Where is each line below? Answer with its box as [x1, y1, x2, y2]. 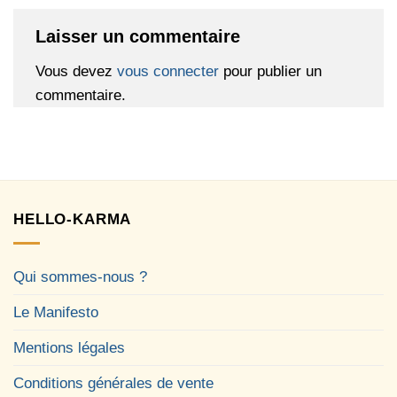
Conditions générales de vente [13, 374, 214, 392]
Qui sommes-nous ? [13, 268, 147, 285]
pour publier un [219, 63, 322, 81]
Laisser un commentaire [35, 27, 245, 47]
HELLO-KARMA [13, 211, 132, 229]
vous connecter [117, 63, 219, 81]
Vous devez [35, 63, 117, 81]
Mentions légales [13, 339, 125, 356]
